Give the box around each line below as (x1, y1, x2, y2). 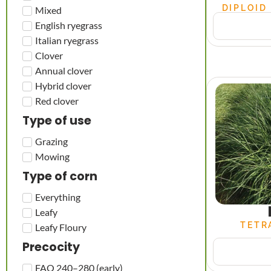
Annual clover (35, 64, 93, 76)
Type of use (22, 113, 91, 129)
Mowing (35, 150, 70, 162)
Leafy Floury (35, 221, 87, 233)
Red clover (35, 94, 79, 106)
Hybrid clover (35, 79, 91, 91)
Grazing (35, 135, 68, 147)
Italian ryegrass (35, 34, 99, 46)
